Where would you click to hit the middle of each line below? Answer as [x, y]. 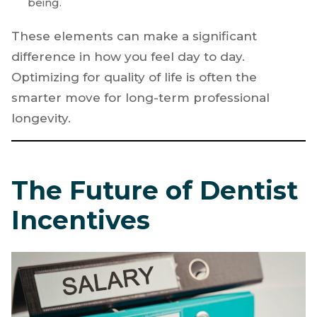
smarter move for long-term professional [140, 98]
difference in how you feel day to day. [128, 57]
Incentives [81, 220]
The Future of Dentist [155, 191]
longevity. [41, 119]
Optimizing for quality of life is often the [134, 77]
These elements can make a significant [134, 36]
